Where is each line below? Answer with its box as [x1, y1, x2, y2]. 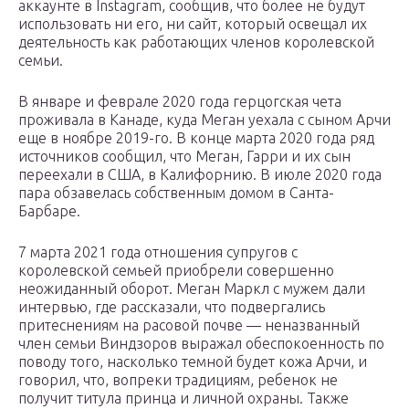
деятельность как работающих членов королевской [18, 34, 374, 51]
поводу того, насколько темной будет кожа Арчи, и [18, 353, 367, 371]
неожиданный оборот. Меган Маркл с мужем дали [18, 280, 365, 298]
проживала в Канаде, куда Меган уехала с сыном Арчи [18, 111, 391, 129]
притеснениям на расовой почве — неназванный [18, 317, 360, 334]
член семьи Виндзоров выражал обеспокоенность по [18, 335, 384, 352]
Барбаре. [18, 203, 80, 220]
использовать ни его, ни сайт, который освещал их [18, 16, 367, 33]
